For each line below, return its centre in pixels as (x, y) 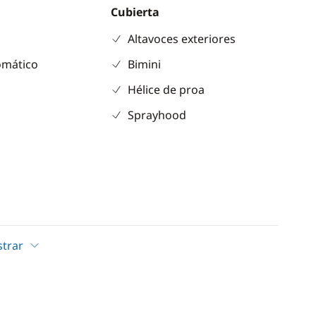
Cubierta (135, 12)
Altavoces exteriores (181, 39)
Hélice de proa (166, 90)
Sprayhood (157, 115)
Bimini (144, 64)
